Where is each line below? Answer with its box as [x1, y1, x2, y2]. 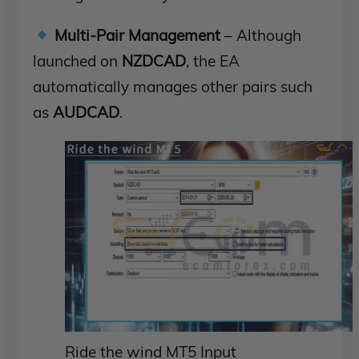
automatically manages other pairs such [33, 77, 313, 97]
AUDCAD [53, 103, 120, 123]
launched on [33, 51, 123, 71]
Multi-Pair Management [54, 26, 221, 46]
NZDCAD [122, 51, 187, 71]
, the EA [186, 51, 240, 71]
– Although [220, 26, 302, 46]
